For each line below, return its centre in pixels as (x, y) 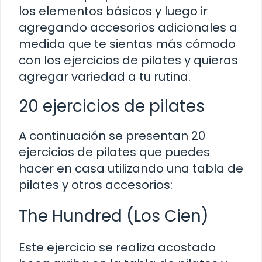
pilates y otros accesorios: (96, 185)
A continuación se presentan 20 (112, 135)
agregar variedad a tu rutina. (105, 76)
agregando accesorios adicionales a (128, 27)
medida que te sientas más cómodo (127, 44)
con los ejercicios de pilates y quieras (128, 60)
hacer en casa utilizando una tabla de (131, 168)
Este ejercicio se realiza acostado (117, 247)
